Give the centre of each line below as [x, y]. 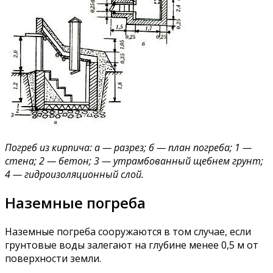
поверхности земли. [53, 259]
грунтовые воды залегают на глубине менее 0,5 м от [132, 245]
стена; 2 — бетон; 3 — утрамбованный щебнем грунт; [134, 161]
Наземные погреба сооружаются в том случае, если [128, 232]
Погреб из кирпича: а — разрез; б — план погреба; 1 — [128, 147]
